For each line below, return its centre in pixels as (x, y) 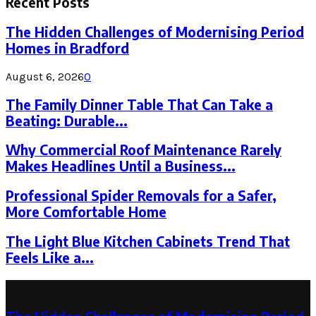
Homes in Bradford (67, 49)
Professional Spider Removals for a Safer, (141, 195)
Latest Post (43, 288)
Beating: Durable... (67, 121)
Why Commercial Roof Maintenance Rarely (144, 150)
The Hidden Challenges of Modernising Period (155, 32)
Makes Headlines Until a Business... (121, 166)
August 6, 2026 (45, 76)
